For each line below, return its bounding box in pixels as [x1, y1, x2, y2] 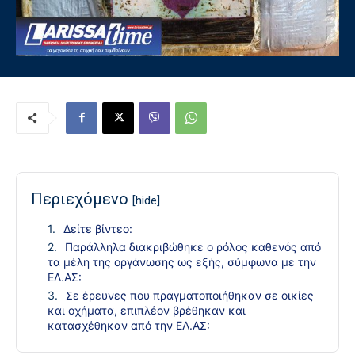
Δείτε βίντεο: [63, 221, 132, 235]
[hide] [132, 193, 160, 208]
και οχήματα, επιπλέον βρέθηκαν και [48, 303, 246, 317]
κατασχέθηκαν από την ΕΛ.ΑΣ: [48, 318, 210, 332]
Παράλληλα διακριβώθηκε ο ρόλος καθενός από [65, 239, 321, 254]
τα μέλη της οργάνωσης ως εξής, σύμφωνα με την [48, 254, 316, 269]
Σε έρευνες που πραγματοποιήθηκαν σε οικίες [66, 288, 314, 302]
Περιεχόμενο [31, 189, 132, 208]
